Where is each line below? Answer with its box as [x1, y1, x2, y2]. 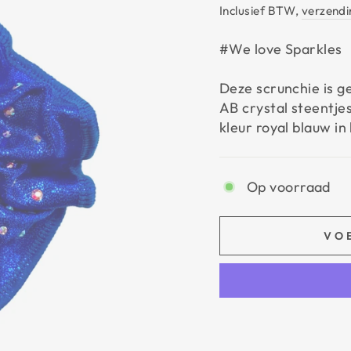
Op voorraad [247, 178, 331, 197]
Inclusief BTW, [219, 3, 302, 19]
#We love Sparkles [219, 40, 342, 59]
